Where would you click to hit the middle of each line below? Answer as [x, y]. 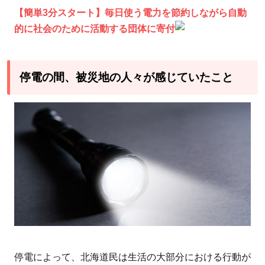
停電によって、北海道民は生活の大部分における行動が [132, 257]
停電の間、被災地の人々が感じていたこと [126, 77]
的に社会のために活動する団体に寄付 [95, 28]
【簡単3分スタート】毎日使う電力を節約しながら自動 [130, 12]
